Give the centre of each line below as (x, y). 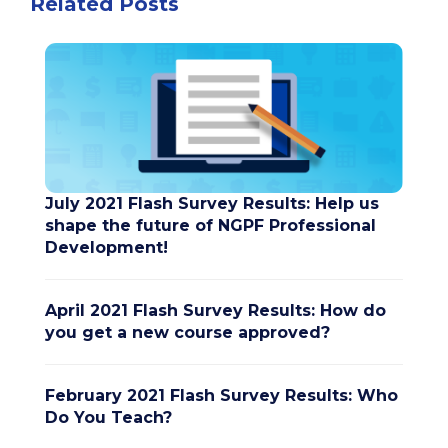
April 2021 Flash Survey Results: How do (215, 310)
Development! (106, 247)
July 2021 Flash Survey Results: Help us (212, 203)
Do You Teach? (108, 417)
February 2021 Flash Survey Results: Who (221, 395)
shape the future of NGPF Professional (210, 225)
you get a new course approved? (187, 332)
